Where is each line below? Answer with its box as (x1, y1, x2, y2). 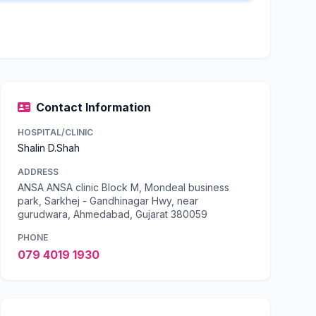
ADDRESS (18, 166, 59, 177)
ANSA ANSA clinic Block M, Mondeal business (18, 181, 229, 193)
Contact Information (36, 100, 151, 114)
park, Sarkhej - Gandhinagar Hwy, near (18, 195, 198, 207)
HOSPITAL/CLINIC (18, 127, 93, 138)
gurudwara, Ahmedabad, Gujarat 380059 (18, 208, 207, 220)
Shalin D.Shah (18, 142, 80, 154)
